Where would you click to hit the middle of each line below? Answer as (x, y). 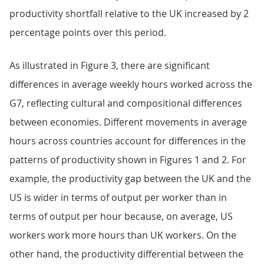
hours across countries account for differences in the (128, 141)
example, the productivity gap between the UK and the (130, 178)
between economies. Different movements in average (128, 122)
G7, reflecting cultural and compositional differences (126, 103)
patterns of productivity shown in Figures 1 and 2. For (128, 159)
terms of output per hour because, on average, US (121, 216)
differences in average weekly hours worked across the (131, 84)
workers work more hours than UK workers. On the (123, 235)
